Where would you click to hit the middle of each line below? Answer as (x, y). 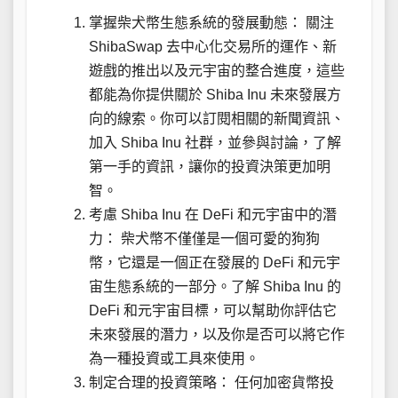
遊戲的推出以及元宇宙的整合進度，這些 (217, 70)
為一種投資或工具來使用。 (174, 358)
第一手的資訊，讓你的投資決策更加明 (210, 166)
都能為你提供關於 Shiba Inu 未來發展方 (215, 94)
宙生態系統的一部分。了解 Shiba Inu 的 (215, 286)
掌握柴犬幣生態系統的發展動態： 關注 (211, 22)
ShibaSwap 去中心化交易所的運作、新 (213, 46)
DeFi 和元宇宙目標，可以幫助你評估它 (213, 310)
